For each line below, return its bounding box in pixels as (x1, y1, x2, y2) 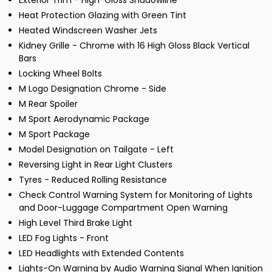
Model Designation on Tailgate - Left (19, 143, 174, 156)
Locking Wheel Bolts (19, 67, 102, 80)
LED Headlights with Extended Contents (19, 247, 184, 260)
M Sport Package (19, 128, 90, 141)
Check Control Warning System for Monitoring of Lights (19, 189, 253, 202)
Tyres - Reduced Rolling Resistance (19, 174, 167, 186)
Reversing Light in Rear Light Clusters (19, 158, 172, 171)
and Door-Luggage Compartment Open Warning (19, 202, 228, 214)
